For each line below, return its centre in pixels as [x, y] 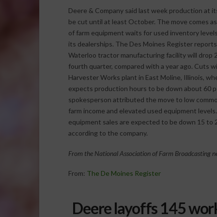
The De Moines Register [124, 173]
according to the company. [108, 133]
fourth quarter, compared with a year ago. [130, 66]
